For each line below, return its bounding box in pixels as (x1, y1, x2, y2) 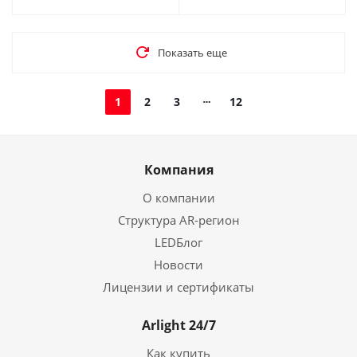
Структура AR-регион (117, 211, 240, 228)
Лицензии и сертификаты (103, 278, 254, 295)
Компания (143, 160, 214, 178)
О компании (142, 189, 215, 206)
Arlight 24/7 (141, 316, 216, 334)
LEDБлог (155, 233, 202, 250)
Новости (154, 256, 203, 273)
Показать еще (157, 45, 227, 60)
